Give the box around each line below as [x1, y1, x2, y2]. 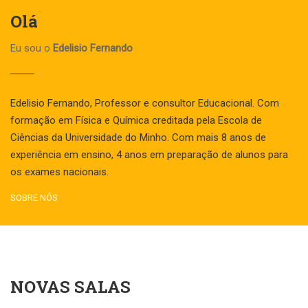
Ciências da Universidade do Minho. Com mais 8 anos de [10, 131, 266, 144]
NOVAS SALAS [10, 276, 131, 298]
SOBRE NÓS [10, 192, 58, 203]
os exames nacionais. [10, 166, 109, 179]
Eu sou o [10, 42, 53, 55]
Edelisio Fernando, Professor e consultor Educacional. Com [10, 97, 279, 110]
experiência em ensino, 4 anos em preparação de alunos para [10, 148, 288, 162]
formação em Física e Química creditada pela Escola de [10, 114, 262, 127]
